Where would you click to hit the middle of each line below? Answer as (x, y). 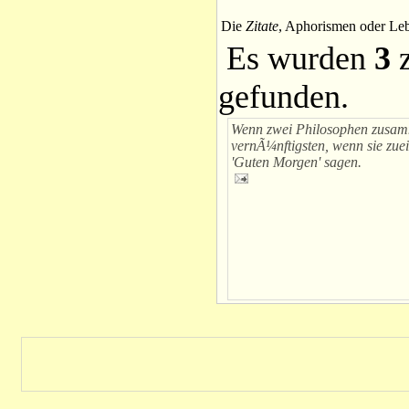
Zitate (262, 26)
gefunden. (283, 96)
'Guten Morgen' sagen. (296, 162)
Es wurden (296, 58)
